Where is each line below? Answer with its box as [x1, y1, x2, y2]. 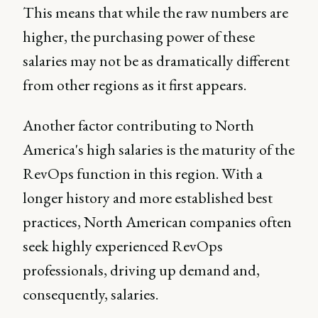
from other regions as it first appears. [23, 74, 246, 95]
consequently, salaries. [23, 283, 158, 305]
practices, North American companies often [23, 211, 292, 232]
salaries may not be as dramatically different [23, 50, 290, 71]
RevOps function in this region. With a [23, 163, 263, 184]
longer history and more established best [23, 187, 273, 208]
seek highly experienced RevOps [23, 235, 223, 256]
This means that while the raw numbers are [23, 1, 288, 23]
